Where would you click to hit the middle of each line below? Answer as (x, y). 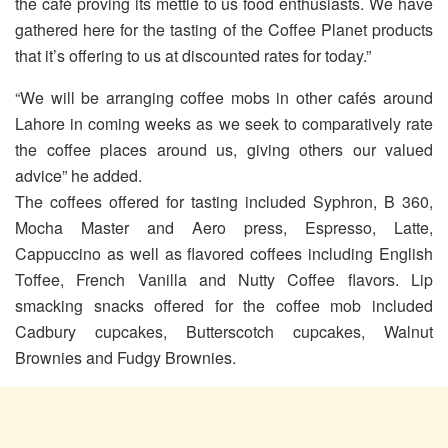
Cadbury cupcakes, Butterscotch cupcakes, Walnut (224, 332)
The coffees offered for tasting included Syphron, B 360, (224, 202)
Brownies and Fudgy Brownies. (125, 358)
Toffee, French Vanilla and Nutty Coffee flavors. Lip (224, 280)
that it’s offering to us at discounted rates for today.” (193, 56)
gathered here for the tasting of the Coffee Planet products (224, 30)
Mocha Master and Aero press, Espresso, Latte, (224, 228)
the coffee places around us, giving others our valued (224, 150)
